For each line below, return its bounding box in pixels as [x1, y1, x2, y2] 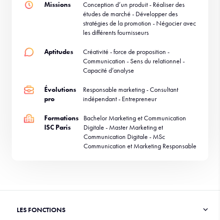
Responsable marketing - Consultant [82, 85, 178, 94]
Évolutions [44, 85, 76, 94]
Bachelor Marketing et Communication [83, 113, 186, 122]
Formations [44, 113, 79, 122]
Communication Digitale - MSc [83, 132, 165, 141]
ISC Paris [44, 123, 71, 132]
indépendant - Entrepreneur [82, 94, 157, 103]
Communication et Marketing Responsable [83, 141, 196, 150]
